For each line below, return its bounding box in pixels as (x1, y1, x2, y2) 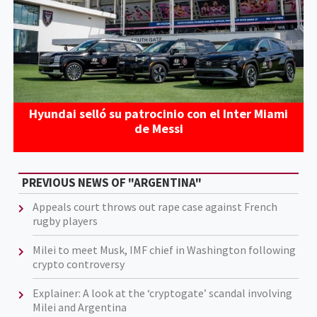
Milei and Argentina (32, 300, 127, 315)
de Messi (134, 120, 183, 137)
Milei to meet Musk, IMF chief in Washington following (32, 243, 296, 258)
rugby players (32, 214, 98, 229)
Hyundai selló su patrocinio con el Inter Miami (29, 105, 288, 122)
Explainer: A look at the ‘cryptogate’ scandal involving (32, 286, 292, 301)
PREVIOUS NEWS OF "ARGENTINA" (21, 175, 202, 191)
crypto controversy (32, 257, 125, 272)
